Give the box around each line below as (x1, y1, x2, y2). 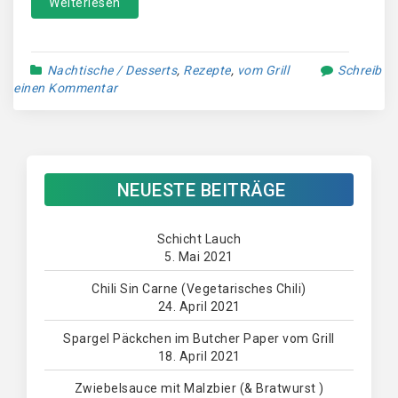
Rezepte (183, 63, 231, 77)
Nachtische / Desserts (46, 63, 177, 77)
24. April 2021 (157, 299, 241, 314)
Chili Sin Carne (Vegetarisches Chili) (92, 282, 306, 296)
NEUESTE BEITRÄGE (116, 179, 286, 201)
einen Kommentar (13, 81, 118, 95)
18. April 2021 (157, 349, 241, 363)
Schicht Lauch (156, 232, 242, 246)
